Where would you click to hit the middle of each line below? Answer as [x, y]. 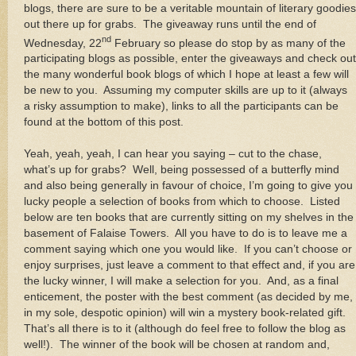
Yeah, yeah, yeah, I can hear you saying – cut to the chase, [173, 154]
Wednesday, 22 [63, 43]
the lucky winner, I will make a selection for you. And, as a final [181, 281]
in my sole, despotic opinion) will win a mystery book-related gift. [186, 313]
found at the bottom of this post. [104, 122]
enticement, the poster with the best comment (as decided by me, [188, 297]
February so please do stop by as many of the [228, 43]
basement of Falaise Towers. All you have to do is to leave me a [186, 234]
